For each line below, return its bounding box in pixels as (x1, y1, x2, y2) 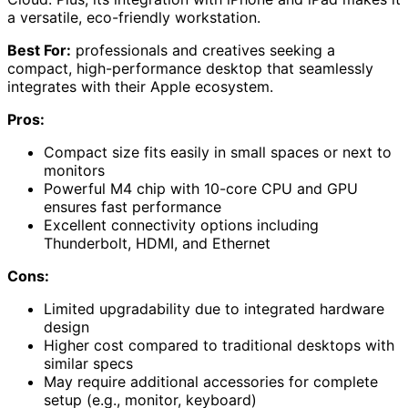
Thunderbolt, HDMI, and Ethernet (44, 233, 270, 252)
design (44, 317, 89, 336)
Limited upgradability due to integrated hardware (44, 299, 384, 318)
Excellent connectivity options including (44, 215, 319, 234)
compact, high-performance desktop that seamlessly (7, 58, 373, 77)
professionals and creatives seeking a (71, 40, 335, 59)
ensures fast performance (44, 197, 221, 216)
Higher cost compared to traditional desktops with (44, 335, 394, 354)
